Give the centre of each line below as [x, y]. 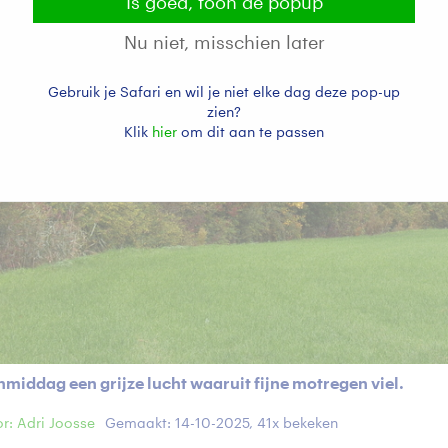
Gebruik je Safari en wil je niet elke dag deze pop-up [224, 92]
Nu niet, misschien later [224, 43]
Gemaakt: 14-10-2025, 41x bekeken [221, 424]
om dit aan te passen [250, 132]
